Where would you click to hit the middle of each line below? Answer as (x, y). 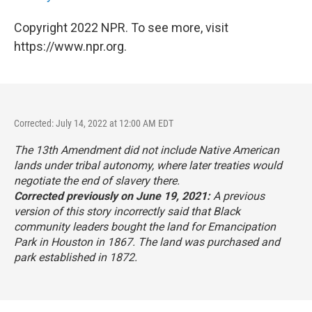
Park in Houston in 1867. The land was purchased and (147, 242)
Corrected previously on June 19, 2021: (114, 196)
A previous (239, 196)
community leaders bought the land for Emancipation (145, 226)
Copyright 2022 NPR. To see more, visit (121, 27)
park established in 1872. (76, 257)
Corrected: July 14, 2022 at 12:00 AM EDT (94, 123)
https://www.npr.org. (70, 46)
